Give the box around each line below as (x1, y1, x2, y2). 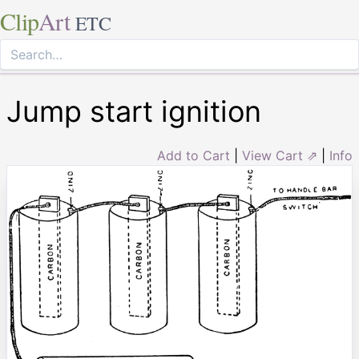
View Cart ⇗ (242, 147, 317, 163)
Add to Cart (157, 147, 230, 163)
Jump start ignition (6, 94, 261, 129)
